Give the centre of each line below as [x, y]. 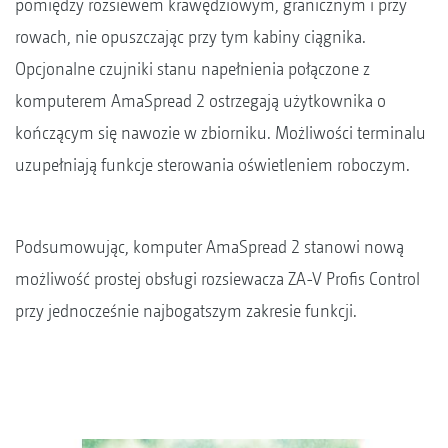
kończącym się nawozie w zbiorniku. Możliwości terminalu [220, 132]
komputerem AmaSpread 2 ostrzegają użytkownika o [200, 100]
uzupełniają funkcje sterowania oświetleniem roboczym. [214, 164]
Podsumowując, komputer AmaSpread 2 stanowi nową [209, 246]
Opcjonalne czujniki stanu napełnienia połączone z [192, 68]
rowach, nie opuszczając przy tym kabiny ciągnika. [190, 36]
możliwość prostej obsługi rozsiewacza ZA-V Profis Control [217, 278]
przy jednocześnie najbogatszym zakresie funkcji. [186, 310]
